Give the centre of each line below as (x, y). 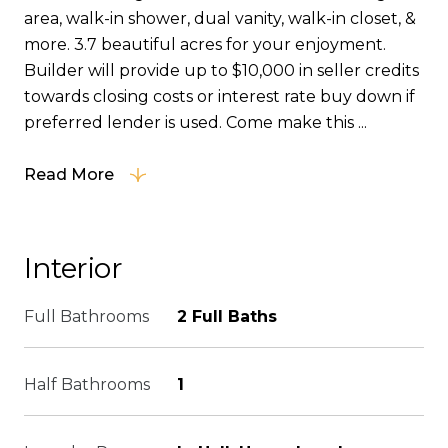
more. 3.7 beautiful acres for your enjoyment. (205, 44)
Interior (73, 268)
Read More (69, 174)
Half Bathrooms (87, 384)
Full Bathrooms (86, 316)
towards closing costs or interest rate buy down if (219, 96)
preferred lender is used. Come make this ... (195, 122)
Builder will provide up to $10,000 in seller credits (221, 70)
